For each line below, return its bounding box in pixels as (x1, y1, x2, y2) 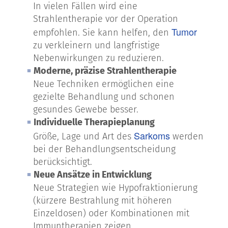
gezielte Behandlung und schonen (33, 91, 175, 103)
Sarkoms (134, 128, 170, 142)
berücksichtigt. (33, 156, 92, 167)
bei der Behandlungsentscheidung (33, 143, 176, 155)
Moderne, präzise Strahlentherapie (34, 65, 177, 77)
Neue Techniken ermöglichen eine (33, 78, 174, 90)
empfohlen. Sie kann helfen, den (33, 27, 172, 39)
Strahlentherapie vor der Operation (33, 13, 178, 25)
